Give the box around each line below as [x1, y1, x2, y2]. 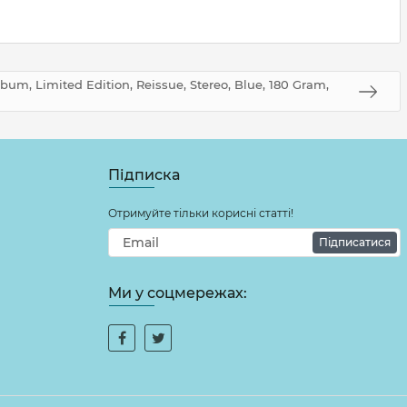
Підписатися [319, 235, 391, 249]
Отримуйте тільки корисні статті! [108, 206, 293, 220]
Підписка [108, 166, 180, 184]
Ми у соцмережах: [108, 284, 247, 302]
